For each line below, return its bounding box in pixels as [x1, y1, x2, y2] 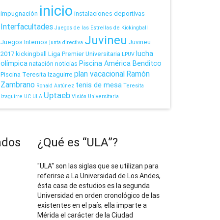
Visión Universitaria [72, 93, 119, 100]
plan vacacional [74, 69, 125, 79]
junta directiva [49, 39, 83, 46]
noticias [55, 59, 78, 68]
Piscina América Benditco [79, 59, 162, 68]
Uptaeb [44, 90, 70, 101]
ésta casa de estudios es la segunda [37, 181, 150, 191]
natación [29, 59, 54, 68]
